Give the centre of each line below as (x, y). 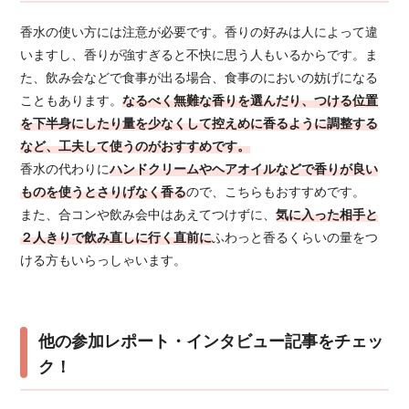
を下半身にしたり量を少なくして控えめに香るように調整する (199, 124)
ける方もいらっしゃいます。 (104, 261)
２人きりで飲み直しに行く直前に (116, 238)
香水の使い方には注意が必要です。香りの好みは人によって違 (199, 32)
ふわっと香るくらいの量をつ (295, 238)
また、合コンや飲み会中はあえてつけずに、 (148, 215)
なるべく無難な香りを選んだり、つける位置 (251, 101)
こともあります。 (72, 101)
